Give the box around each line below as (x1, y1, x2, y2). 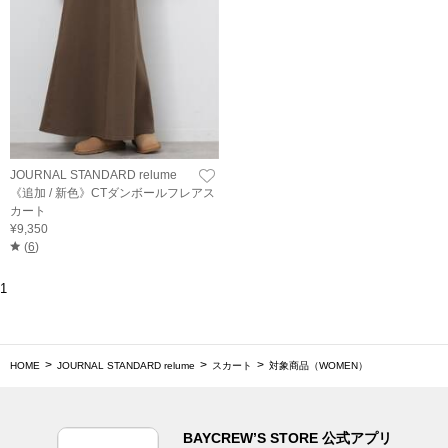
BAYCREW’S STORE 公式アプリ (182, 429, 392, 446)
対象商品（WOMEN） (269, 359, 368, 371)
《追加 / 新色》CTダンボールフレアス (10, 185, 215, 200)
